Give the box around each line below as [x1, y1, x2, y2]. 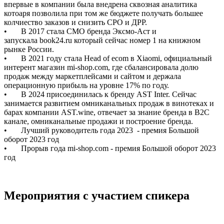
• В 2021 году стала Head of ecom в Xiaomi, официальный [4, 53, 212, 62]
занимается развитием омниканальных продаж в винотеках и [4, 98, 214, 107]
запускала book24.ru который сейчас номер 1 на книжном [4, 35, 200, 44]
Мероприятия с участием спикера [4, 188, 189, 202]
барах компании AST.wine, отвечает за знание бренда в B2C [4, 107, 209, 116]
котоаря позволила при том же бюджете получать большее [4, 8, 203, 17]
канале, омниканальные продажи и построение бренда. [4, 116, 193, 125]
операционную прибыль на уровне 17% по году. [4, 80, 169, 89]
